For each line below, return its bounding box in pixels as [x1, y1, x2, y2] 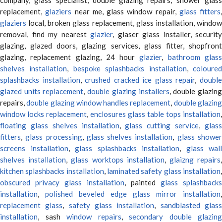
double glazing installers [87, 86, 169, 96]
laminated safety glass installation [107, 166, 221, 175]
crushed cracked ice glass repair [85, 75, 195, 84]
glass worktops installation [71, 155, 165, 164]
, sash [38, 212, 66, 221]
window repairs [66, 212, 121, 221]
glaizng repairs [169, 155, 221, 164]
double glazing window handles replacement [26, 98, 171, 107]
